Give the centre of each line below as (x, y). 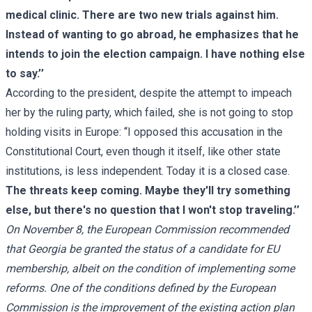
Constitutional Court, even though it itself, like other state (143, 151)
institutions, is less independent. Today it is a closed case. (148, 171)
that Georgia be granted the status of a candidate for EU (142, 249)
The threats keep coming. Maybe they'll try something (148, 190)
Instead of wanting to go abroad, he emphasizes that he (152, 34)
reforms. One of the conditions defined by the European (141, 288)
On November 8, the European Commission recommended (147, 229)
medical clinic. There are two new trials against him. (142, 15)
